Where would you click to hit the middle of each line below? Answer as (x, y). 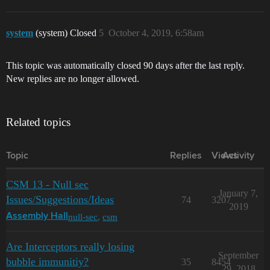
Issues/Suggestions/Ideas (60, 199)
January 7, (238, 193)
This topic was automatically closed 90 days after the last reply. (125, 65)
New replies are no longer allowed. (73, 79)
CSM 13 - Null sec (47, 184)
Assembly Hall (37, 216)
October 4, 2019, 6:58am (156, 33)
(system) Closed (67, 33)
